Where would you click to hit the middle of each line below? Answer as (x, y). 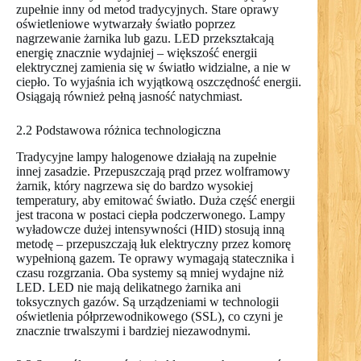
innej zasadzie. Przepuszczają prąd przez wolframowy (153, 172)
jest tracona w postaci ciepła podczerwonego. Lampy (151, 215)
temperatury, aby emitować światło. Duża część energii (156, 201)
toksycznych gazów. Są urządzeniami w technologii (147, 302)
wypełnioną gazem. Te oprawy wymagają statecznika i (155, 259)
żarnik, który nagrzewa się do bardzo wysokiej (135, 186)
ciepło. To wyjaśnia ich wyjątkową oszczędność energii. (159, 82)
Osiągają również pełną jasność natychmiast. (129, 97)
